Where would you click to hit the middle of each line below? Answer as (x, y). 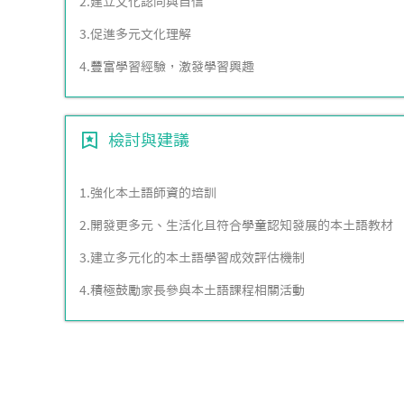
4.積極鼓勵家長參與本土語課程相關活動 (192, 290)
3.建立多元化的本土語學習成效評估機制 (192, 257)
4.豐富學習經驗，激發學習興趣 (167, 66)
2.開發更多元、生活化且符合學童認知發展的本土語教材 (236, 225)
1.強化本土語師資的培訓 (148, 193)
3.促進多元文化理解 (135, 34)
